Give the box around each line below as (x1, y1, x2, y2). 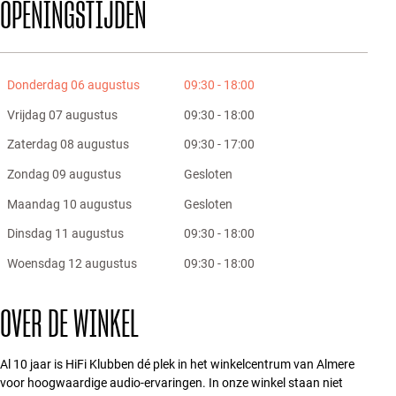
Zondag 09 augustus (7, 167, 122, 182)
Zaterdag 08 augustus (7, 137, 130, 152)
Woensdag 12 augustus (7, 255, 138, 270)
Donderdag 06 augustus (7, 78, 141, 93)
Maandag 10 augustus (7, 196, 133, 211)
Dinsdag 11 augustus (7, 226, 125, 241)
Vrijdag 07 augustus (7, 107, 118, 122)
